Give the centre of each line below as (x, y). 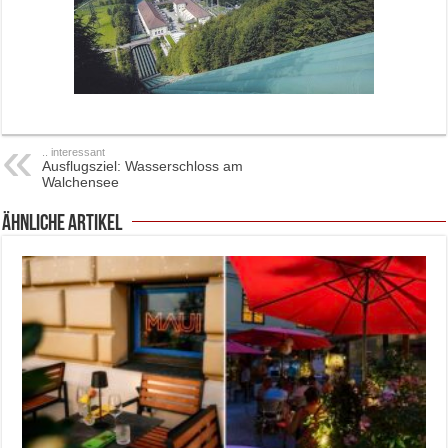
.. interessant (74, 152)
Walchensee (81, 182)
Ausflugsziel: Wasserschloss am (143, 166)
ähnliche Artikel (62, 224)
